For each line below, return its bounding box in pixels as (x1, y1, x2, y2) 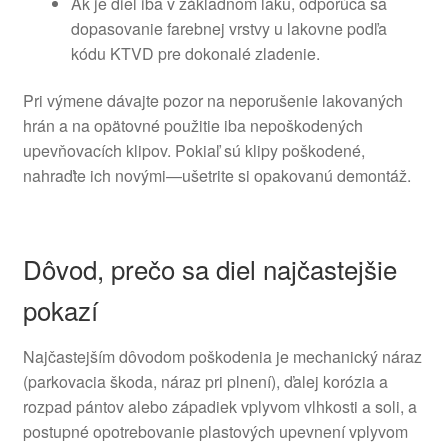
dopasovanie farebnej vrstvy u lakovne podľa (70, 16, 387, 40)
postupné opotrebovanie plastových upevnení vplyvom (22, 419, 408, 443)
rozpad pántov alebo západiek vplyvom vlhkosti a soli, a (22, 394, 417, 418)
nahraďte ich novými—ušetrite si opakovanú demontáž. (22, 164, 411, 188)
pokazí (22, 290, 98, 328)
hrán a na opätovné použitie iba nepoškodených (22, 114, 363, 138)
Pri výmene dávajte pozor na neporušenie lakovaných (22, 89, 403, 113)
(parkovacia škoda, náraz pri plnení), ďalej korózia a (22, 369, 388, 393)
